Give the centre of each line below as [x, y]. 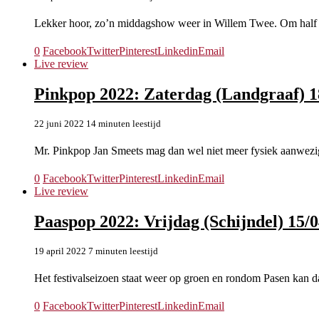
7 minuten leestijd [123, 251]
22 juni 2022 [59, 124]
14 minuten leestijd [124, 124]
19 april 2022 [60, 251]
